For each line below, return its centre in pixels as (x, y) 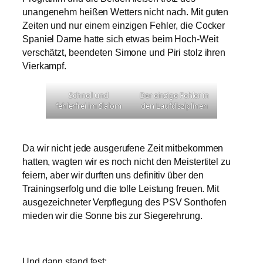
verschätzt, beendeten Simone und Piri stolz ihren (124, 53)
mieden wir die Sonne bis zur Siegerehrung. (112, 216)
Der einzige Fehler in (174, 95)
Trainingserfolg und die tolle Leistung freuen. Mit (121, 189)
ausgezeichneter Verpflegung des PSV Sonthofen (124, 203)
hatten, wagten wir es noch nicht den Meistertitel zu (127, 162)
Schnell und (89, 95)
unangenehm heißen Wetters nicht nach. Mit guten (126, 12)
